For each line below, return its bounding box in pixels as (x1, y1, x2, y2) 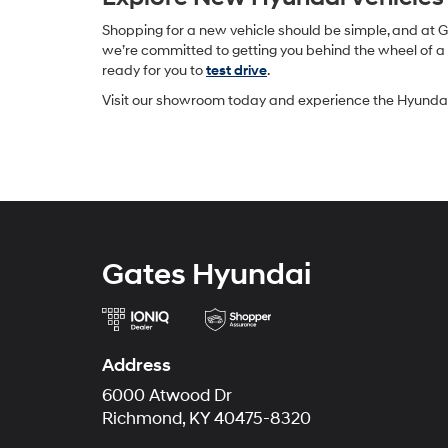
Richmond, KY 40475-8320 (102, 408, 311, 429)
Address (102, 353, 171, 377)
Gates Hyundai (102, 255, 311, 293)
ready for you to (102, 61, 206, 79)
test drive (206, 61, 267, 79)
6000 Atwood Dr (102, 385, 232, 406)
